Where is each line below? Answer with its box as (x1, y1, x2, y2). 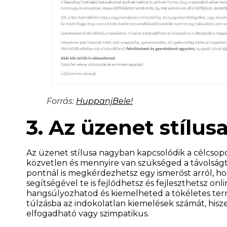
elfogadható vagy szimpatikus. (26, 208, 149, 218)
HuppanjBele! (76, 96, 133, 106)
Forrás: (47, 96, 76, 106)
